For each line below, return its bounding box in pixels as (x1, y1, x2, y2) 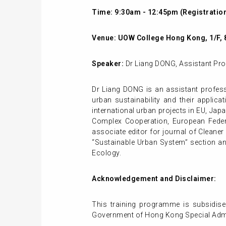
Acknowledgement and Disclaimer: (92, 175, 216, 183)
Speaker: (92, 60, 124, 68)
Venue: (92, 34, 118, 42)
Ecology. (92, 149, 123, 157)
